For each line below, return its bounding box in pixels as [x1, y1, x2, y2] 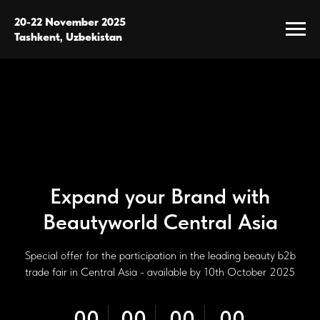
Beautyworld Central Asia [42, 209, 278, 234]
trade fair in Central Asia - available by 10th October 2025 [25, 265, 295, 279]
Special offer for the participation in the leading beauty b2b [24, 249, 296, 262]
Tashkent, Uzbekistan [14, 30, 122, 44]
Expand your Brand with [50, 183, 270, 209]
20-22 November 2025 [14, 15, 126, 29]
